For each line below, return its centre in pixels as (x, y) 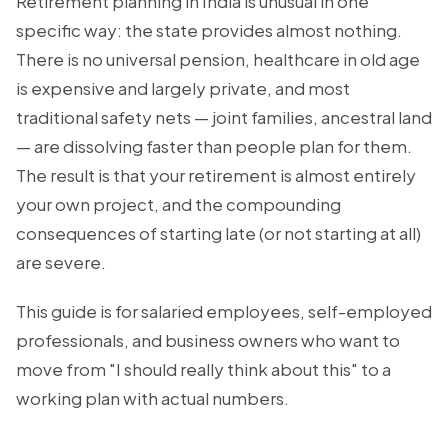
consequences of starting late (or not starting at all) (218, 233)
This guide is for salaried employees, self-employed (224, 311)
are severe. (61, 262)
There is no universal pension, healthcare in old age (218, 59)
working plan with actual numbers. (152, 398)
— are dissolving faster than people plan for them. (214, 146)
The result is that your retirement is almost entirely (216, 175)
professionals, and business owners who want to (208, 340)
